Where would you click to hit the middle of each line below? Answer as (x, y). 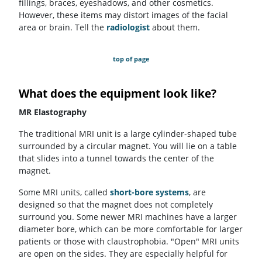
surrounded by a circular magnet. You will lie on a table (128, 146)
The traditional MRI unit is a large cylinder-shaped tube (128, 134)
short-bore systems (149, 192)
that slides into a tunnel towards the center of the (116, 158)
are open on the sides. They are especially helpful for (123, 254)
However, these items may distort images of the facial (123, 15)
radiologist (128, 27)
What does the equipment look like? (118, 93)
